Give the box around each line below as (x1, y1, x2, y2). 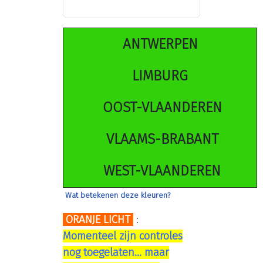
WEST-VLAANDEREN (103, 163, 221, 179)
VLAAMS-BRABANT (106, 131, 218, 147)
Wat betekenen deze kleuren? (65, 191, 170, 200)
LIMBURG (132, 68, 188, 84)
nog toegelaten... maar (63, 246, 169, 259)
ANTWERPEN (122, 36, 198, 52)
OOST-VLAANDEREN (102, 99, 222, 116)
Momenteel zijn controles (63, 230, 183, 242)
